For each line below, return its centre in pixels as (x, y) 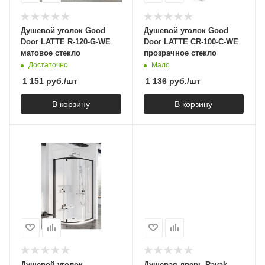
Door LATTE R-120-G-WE (66, 42)
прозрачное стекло (180, 53)
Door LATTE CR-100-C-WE (191, 42)
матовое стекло (51, 53)
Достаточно (48, 65)
